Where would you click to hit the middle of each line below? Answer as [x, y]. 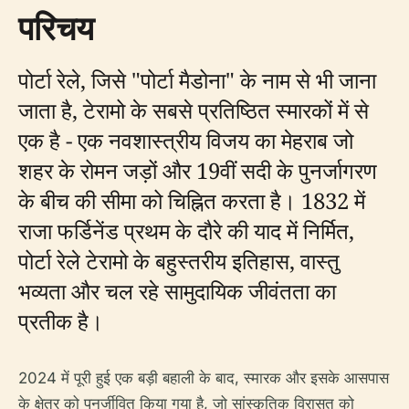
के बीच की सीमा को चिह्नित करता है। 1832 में [192, 200]
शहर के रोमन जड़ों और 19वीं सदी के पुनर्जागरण [198, 170]
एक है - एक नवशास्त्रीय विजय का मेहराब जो [186, 140]
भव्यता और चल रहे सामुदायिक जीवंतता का [177, 291]
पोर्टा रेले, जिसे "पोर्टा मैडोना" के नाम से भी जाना [197, 80]
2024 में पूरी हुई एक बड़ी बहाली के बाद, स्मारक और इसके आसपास [204, 378]
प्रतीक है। [61, 321]
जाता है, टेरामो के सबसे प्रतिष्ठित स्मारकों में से [194, 110]
